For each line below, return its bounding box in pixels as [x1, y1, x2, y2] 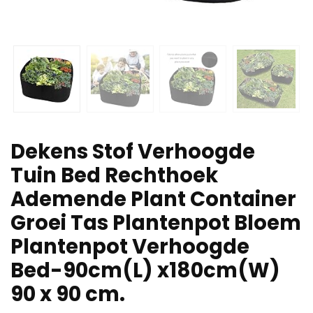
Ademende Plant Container [10, 185, 296, 214]
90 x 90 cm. [10, 280, 125, 309]
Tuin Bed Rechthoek [10, 161, 218, 190]
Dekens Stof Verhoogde [10, 138, 255, 166]
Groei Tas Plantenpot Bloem [10, 209, 301, 238]
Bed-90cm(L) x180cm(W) [10, 256, 280, 285]
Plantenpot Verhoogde [10, 233, 249, 261]
